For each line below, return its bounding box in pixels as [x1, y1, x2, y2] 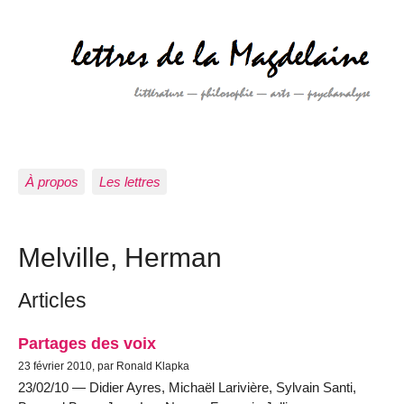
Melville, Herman [18, 241, 222, 272]
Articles [18, 289, 87, 313]
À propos [24, 173, 78, 189]
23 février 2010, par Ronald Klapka [18, 360, 189, 373]
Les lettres [98, 173, 161, 189]
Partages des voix [18, 334, 156, 353]
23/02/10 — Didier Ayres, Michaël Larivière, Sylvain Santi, [18, 380, 356, 396]
